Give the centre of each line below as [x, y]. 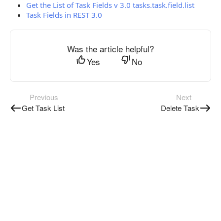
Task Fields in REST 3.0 [64, 15]
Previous [44, 97]
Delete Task [180, 108]
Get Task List [43, 108]
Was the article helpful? [110, 49]
